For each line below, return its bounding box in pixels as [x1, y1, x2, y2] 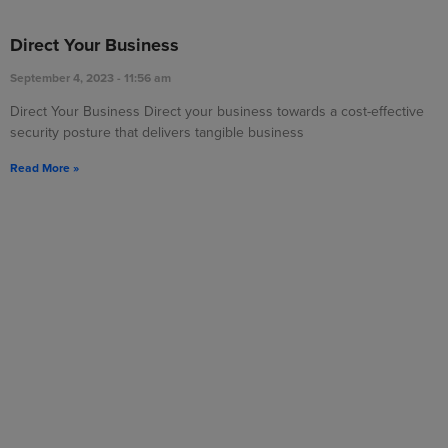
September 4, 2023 [10, 68, 117, 87]
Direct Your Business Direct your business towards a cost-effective [10, 100, 424, 122]
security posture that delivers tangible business [10, 121, 304, 143]
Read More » [10, 158, 79, 177]
